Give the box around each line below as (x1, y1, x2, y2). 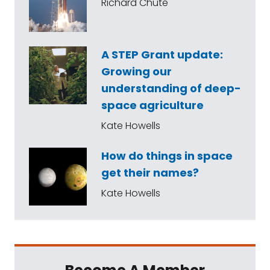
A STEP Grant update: (101, 47, 223, 62)
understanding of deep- (101, 81, 241, 96)
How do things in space (101, 148, 233, 163)
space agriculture (101, 98, 204, 113)
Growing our (101, 64, 172, 79)
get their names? (101, 165, 199, 180)
